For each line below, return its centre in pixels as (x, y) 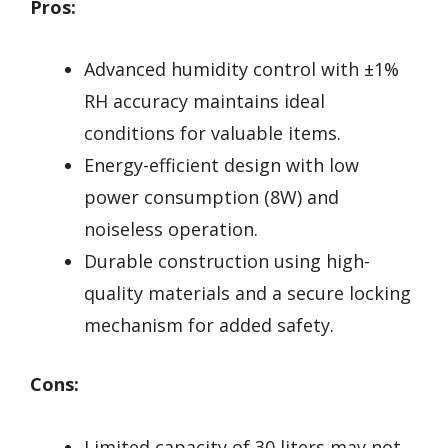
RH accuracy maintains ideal (204, 101)
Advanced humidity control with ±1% (241, 69)
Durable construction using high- (227, 261)
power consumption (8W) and (211, 197)
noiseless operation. (171, 229)
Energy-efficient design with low (221, 165)
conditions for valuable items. (212, 133)
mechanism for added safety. (209, 325)
